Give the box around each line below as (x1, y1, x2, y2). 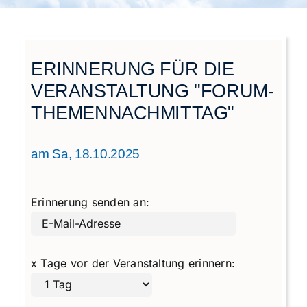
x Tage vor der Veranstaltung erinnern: (30, 256, 236, 270)
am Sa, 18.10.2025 (30, 146, 140, 161)
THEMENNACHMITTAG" (30, 102, 235, 124)
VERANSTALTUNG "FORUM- (30, 80, 274, 102)
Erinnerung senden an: (30, 195, 149, 209)
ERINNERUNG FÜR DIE (30, 58, 234, 80)
